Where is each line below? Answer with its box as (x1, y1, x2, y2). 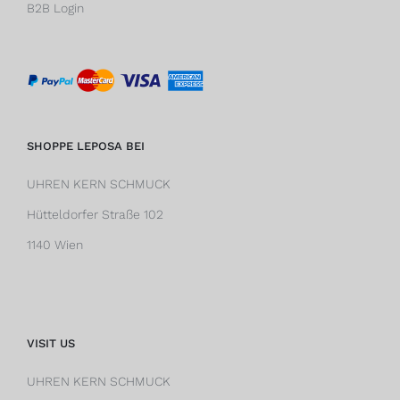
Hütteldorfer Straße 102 (27, 206, 163, 221)
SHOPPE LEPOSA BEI (27, 138, 145, 153)
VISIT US (27, 336, 75, 350)
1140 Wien (27, 237, 83, 252)
